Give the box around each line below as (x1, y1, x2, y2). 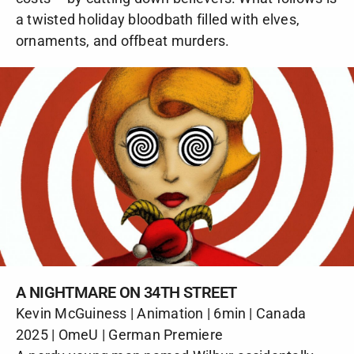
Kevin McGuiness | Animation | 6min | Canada (16, 304, 307, 322)
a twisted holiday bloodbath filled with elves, (16, 10, 300, 28)
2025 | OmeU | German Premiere (16, 326, 224, 343)
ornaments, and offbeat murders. (16, 32, 230, 49)
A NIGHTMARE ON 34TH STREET (16, 282, 237, 302)
